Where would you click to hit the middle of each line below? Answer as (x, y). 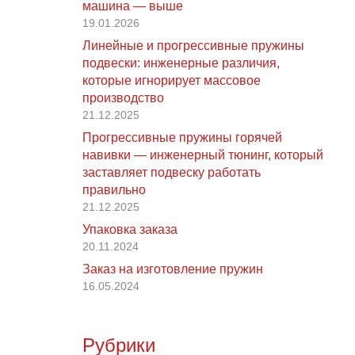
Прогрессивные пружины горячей (182, 137)
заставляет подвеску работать (172, 172)
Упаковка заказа (130, 229)
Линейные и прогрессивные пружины (193, 46)
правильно (114, 190)
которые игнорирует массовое (172, 80)
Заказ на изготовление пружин (173, 269)
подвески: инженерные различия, (181, 63)
